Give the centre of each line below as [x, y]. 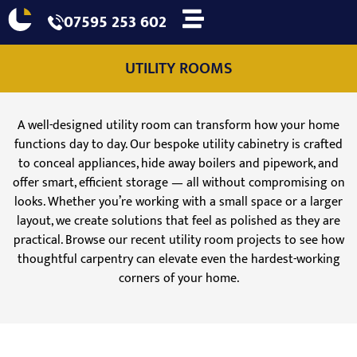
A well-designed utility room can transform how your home [178, 126]
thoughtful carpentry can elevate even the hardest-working [178, 260]
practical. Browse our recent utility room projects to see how [178, 241]
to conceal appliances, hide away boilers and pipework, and [178, 164]
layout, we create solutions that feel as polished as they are [178, 222]
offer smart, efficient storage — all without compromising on [178, 183]
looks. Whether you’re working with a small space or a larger [178, 202]
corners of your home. [178, 279]
